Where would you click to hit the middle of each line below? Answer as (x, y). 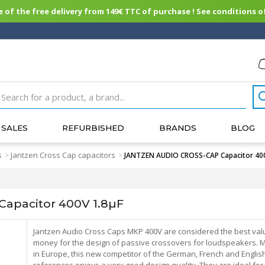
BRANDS (177, 128)
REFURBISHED (93, 128)
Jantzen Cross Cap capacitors (63, 155)
